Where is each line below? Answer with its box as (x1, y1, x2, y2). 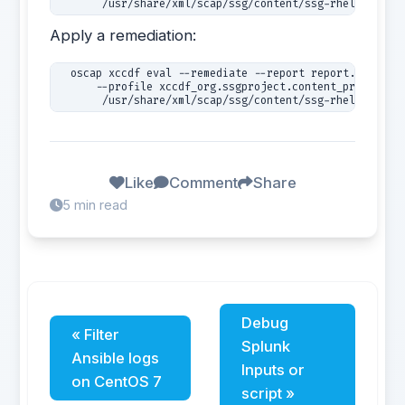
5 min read (62, 197, 128, 212)
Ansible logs (71, 349, 160, 367)
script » (240, 384, 295, 402)
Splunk (240, 337, 290, 355)
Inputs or (240, 361, 305, 379)
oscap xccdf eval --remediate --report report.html (58, 66, 388, 80)
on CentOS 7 (71, 372, 163, 391)
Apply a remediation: (50, 26, 197, 44)
